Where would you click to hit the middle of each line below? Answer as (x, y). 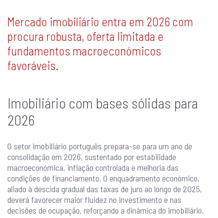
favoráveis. (33, 65)
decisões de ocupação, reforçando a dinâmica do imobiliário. (106, 210)
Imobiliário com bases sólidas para (103, 103)
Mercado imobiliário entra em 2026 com (100, 22)
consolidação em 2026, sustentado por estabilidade (92, 157)
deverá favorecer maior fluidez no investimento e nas (94, 200)
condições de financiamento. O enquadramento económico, (103, 178)
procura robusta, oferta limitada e (85, 36)
